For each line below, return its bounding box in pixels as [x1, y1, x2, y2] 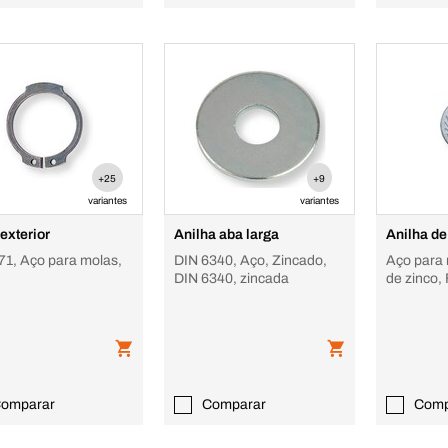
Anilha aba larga [174, 227, 280, 242]
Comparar [202, 397, 267, 412]
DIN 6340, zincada [174, 271, 290, 286]
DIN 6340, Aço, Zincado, [174, 253, 328, 268]
